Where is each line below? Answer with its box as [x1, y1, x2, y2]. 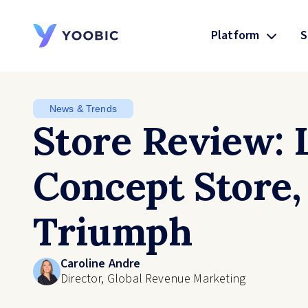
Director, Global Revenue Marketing [60, 270, 246, 287]
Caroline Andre [60, 255, 141, 272]
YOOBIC [32, 45, 72, 63]
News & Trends [49, 102, 117, 114]
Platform [210, 27, 260, 44]
